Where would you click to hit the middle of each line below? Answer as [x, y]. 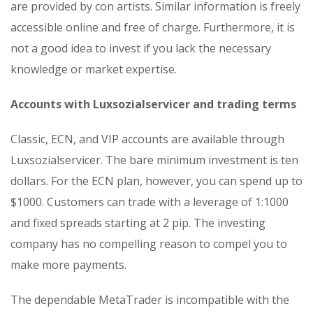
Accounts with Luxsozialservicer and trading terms [153, 104]
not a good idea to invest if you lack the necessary [141, 49]
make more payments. [68, 265]
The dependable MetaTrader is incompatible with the [150, 300]
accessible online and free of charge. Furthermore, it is [153, 28]
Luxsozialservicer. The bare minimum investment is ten [154, 160]
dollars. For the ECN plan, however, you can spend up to [156, 181]
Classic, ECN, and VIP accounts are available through [147, 139]
